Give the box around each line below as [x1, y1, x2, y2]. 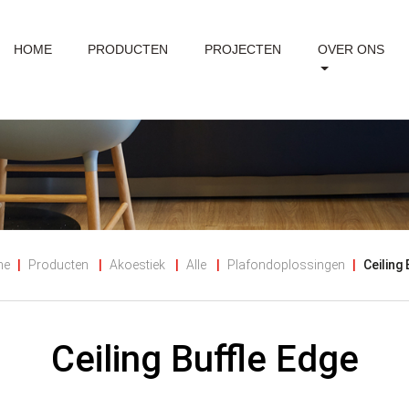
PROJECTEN [204, 42, 281, 58]
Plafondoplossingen [227, 257, 345, 273]
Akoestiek [110, 257, 165, 273]
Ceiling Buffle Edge [50, 338, 359, 382]
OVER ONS [317, 42, 384, 58]
